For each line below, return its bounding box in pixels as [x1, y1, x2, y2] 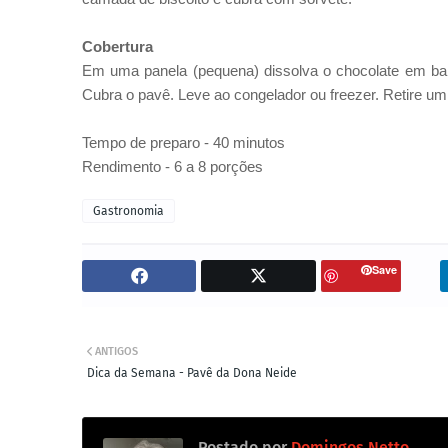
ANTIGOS [95, 345, 138, 358]
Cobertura [82, 38, 153, 55]
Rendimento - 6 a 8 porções [82, 158, 263, 175]
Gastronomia [93, 204, 164, 218]
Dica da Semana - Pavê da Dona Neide [87, 366, 297, 380]
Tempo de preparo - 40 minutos [82, 134, 285, 151]
